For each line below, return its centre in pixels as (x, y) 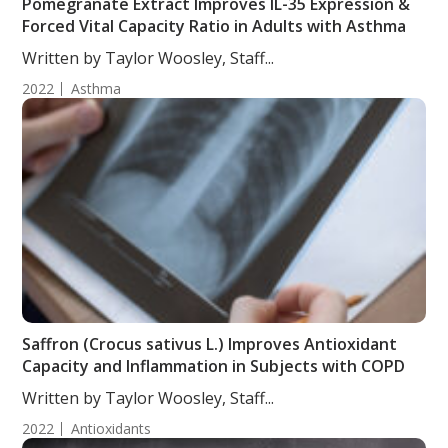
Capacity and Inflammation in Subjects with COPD (214, 366)
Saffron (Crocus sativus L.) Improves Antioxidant (210, 344)
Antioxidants (111, 428)
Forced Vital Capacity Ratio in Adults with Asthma (216, 26)
